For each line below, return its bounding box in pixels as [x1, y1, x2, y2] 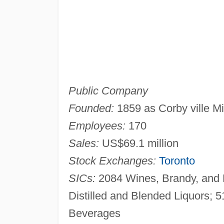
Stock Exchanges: [68, 154, 156, 167]
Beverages [68, 206, 120, 219]
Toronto [158, 154, 195, 167]
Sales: [68, 136, 99, 149]
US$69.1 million [98, 136, 178, 149]
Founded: [68, 101, 114, 114]
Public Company [68, 84, 148, 97]
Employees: [68, 119, 125, 132]
